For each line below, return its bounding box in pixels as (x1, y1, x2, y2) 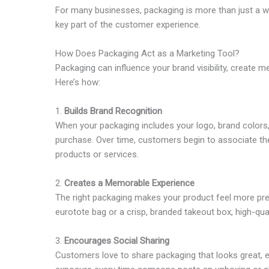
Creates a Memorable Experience (64, 178, 195, 189)
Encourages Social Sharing (64, 235, 169, 246)
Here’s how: (55, 77, 100, 88)
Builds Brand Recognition (64, 106, 162, 116)
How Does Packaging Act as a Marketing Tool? (55, 48, 240, 59)
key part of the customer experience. (55, 19, 201, 30)
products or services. (55, 149, 139, 160)
